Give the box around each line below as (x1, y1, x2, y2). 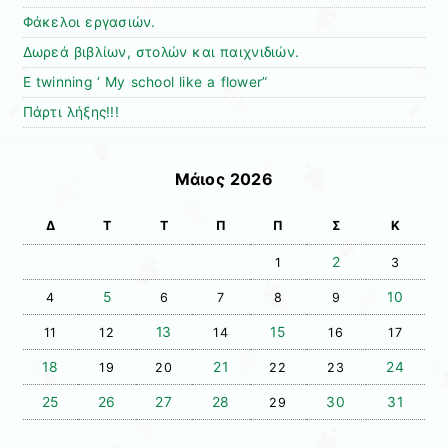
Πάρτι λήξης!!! (22, 104, 119, 121)
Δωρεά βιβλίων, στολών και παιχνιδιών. (22, 44, 300, 61)
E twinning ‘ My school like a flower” (22, 74, 268, 91)
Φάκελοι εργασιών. (22, 14, 156, 31)
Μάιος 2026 (174, 169, 273, 190)
